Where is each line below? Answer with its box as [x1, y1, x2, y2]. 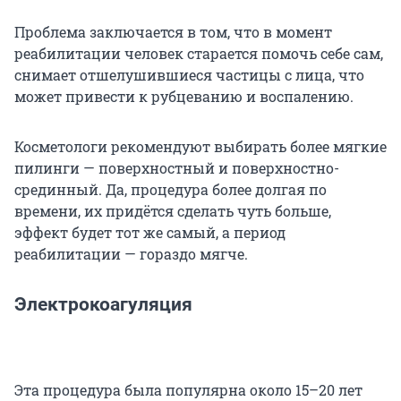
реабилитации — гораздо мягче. [14, 244, 248, 264]
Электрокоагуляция [14, 294, 192, 316]
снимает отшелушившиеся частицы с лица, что [14, 65, 364, 85]
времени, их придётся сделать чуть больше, [14, 201, 331, 221]
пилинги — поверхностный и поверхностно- [14, 158, 339, 178]
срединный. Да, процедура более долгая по [14, 180, 327, 200]
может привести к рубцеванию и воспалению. [14, 87, 354, 107]
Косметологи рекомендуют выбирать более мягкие [14, 137, 387, 157]
